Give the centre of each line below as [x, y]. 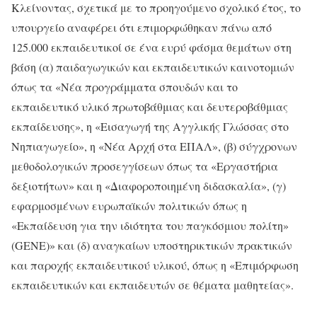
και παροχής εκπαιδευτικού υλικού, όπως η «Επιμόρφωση [155, 265]
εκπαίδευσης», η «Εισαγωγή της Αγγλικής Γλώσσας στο [150, 127]
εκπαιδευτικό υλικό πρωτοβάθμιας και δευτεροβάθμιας [150, 107]
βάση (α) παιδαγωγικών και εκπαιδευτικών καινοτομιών [153, 67]
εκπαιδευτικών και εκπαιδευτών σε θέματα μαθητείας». [152, 285]
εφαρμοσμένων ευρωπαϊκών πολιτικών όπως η [129, 206]
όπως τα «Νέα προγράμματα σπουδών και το [125, 87]
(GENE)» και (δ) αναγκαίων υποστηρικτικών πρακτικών [152, 246]
